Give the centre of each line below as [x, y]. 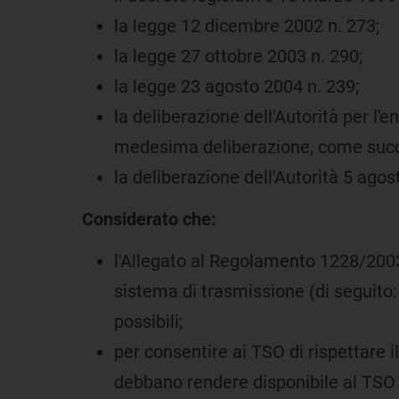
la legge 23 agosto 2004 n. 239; [236, 86]
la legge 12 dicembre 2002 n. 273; [247, 25]
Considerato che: [149, 219]
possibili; [148, 321]
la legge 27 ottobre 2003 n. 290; [238, 56]
